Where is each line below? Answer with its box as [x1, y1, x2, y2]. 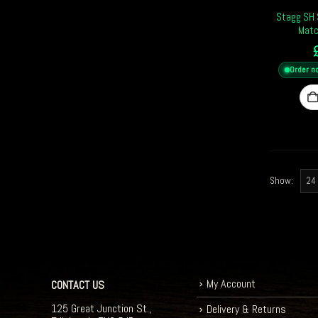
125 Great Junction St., [51, 301, 151, 317]
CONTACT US [51, 278, 104, 293]
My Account [207, 276, 256, 292]
